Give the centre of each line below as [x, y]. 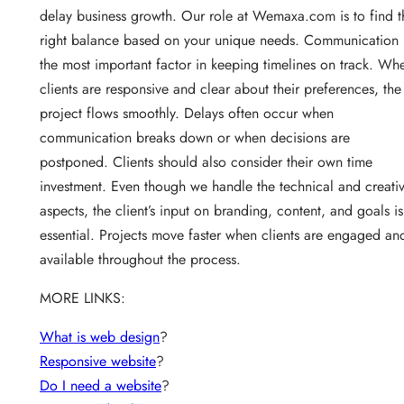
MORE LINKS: [83, 298]
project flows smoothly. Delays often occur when [187, 114]
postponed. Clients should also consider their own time [206, 162]
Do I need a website [101, 386]
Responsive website [98, 362]
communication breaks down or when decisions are [195, 138]
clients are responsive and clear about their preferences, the [220, 89]
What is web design [100, 337]
